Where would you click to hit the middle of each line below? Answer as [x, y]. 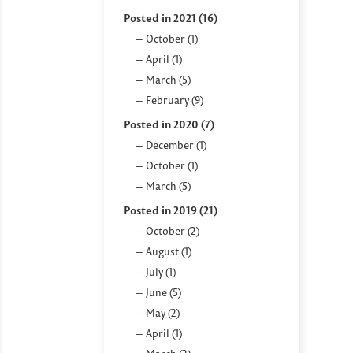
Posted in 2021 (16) [171, 18]
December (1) [176, 145]
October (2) [173, 230]
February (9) [175, 100]
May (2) [163, 312]
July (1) [161, 271]
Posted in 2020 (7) [169, 124]
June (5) [163, 292]
